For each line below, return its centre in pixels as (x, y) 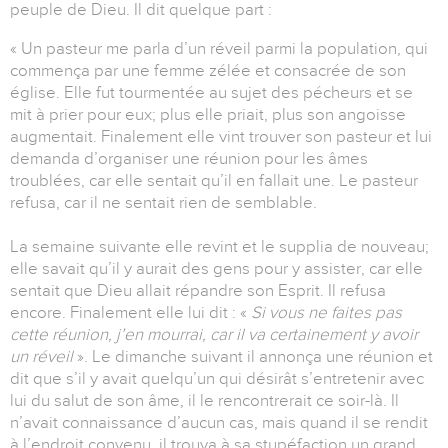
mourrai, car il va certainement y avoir (282, 334)
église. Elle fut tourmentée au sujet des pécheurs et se (211, 92)
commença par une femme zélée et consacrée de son (208, 70)
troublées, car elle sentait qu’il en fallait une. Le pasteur (214, 180)
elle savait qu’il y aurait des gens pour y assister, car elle (216, 268)
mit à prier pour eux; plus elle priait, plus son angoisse (208, 114)
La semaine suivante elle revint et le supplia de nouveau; (219, 246)
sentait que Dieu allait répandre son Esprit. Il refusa (198, 290)
